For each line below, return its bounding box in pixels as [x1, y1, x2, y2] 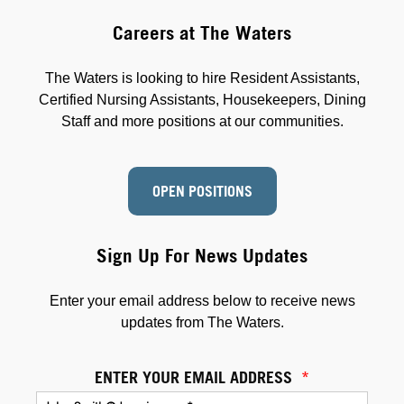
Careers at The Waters [113, 21, 291, 44]
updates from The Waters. [120, 314, 284, 330]
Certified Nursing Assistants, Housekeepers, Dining [38, 91, 366, 107]
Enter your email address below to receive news [49, 292, 355, 308]
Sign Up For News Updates [96, 243, 308, 267]
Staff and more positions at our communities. [60, 113, 344, 129]
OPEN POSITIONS [151, 181, 252, 200]
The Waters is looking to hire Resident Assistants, [44, 69, 360, 86]
